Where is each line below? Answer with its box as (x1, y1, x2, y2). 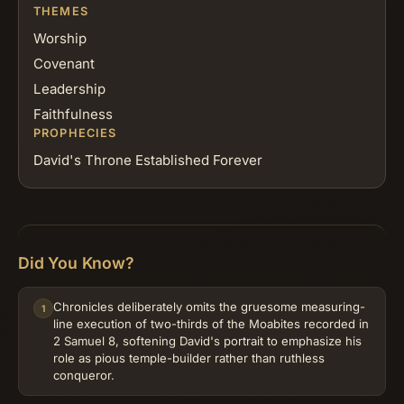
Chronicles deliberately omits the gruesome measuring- (53, 299, 365, 315)
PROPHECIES (33, 126, 117, 141)
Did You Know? (18, 253, 134, 273)
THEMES (33, 5, 88, 19)
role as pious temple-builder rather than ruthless (53, 351, 325, 366)
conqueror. (53, 368, 115, 383)
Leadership (33, 80, 106, 98)
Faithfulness (33, 106, 113, 124)
